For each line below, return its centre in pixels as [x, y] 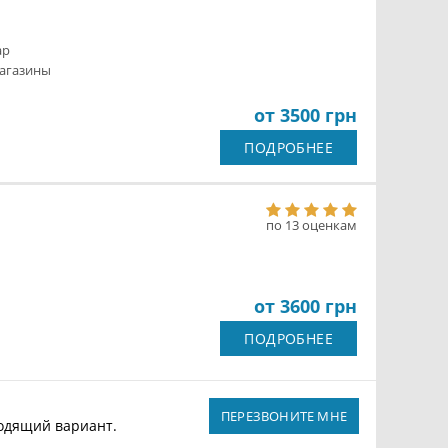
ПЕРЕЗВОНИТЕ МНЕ [284, 416]
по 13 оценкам [311, 225]
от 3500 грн [305, 115]
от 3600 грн [305, 306]
